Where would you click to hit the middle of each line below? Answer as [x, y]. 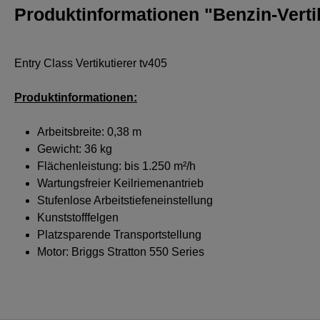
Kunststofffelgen [78, 218]
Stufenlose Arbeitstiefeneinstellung [125, 201]
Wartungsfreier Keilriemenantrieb [120, 184]
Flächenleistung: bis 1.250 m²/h [116, 166]
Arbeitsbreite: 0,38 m [89, 132]
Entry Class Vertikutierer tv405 [91, 64]
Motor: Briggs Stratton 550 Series [121, 252]
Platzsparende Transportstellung [119, 235]
